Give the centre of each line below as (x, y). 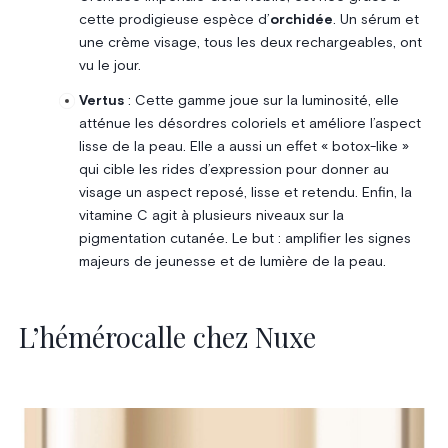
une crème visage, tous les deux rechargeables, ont (250, 43)
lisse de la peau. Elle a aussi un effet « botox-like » (243, 147)
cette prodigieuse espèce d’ (174, 20)
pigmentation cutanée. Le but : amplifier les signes (244, 239)
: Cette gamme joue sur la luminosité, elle (261, 101)
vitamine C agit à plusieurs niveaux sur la (211, 216)
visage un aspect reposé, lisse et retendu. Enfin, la (245, 193)
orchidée (301, 20)
